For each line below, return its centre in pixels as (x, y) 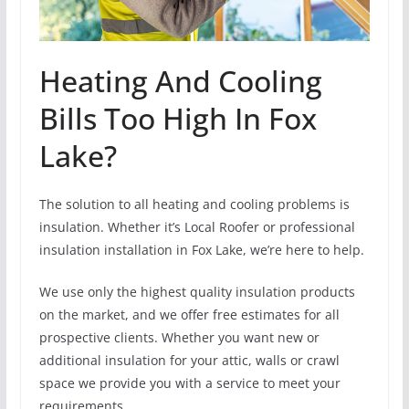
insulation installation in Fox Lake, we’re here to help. (201, 249)
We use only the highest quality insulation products (197, 291)
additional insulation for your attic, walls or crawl (189, 360)
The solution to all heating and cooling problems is (194, 204)
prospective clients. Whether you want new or (179, 337)
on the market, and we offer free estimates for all (189, 314)
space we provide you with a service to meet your (189, 383)
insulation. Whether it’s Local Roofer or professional (197, 226)
